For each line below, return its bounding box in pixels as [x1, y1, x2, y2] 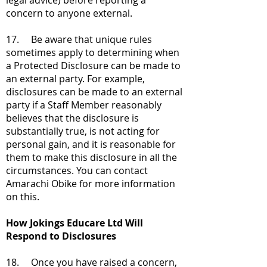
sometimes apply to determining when [6, 46, 179, 59]
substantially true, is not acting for [6, 125, 160, 138]
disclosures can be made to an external [6, 85, 182, 98]
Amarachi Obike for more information [6, 177, 175, 190]
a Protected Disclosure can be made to [6, 59, 181, 72]
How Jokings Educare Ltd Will [6, 216, 143, 229]
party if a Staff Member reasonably [6, 98, 162, 111]
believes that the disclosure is [6, 111, 139, 125]
